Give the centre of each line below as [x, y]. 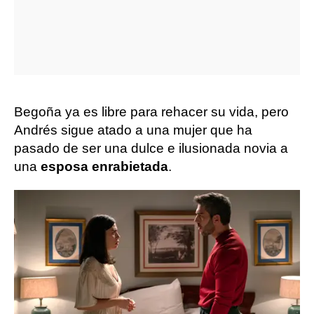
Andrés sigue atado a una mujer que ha [133, 130]
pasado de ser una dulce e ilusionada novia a [151, 148]
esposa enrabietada [104, 166]
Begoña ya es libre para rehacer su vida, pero [151, 112]
